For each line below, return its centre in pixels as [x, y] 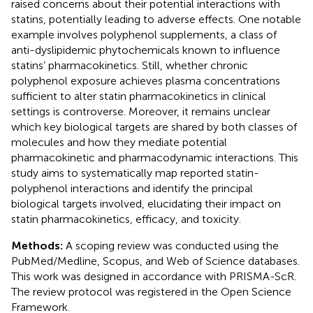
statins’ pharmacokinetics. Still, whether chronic [130, 65]
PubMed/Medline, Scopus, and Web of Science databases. [155, 261]
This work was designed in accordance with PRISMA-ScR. [154, 276]
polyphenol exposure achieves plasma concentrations [146, 80]
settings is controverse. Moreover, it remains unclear [141, 111]
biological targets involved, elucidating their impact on [146, 203]
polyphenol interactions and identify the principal [132, 188]
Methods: [38, 245]
